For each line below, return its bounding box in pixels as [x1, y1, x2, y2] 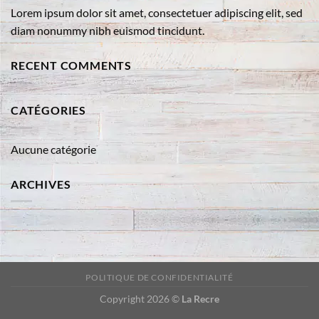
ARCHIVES [11, 177, 71, 191]
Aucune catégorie [11, 142, 96, 156]
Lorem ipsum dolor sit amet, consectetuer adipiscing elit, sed [11, 6, 303, 20]
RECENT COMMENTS [11, 58, 132, 73]
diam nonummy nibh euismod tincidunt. [11, 23, 204, 38]
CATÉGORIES [11, 103, 86, 117]
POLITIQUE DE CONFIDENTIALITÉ [85, 272, 234, 283]
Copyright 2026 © [100, 293, 182, 305]
